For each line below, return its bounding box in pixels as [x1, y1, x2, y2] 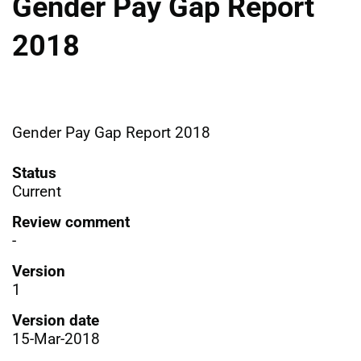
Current [12, 181, 61, 201]
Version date [12, 310, 99, 330]
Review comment [12, 212, 130, 231]
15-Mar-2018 [12, 329, 100, 348]
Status [12, 163, 56, 182]
